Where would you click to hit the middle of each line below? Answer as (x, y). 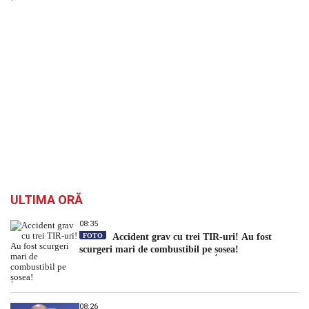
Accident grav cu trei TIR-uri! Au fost (191, 237)
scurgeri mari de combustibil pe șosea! (159, 249)
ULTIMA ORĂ (47, 199)
